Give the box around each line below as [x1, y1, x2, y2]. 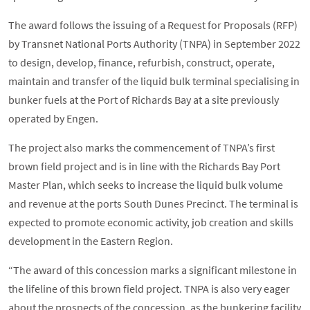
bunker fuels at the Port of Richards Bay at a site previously [8, 93, 279, 107]
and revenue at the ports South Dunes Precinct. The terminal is [8, 197, 298, 211]
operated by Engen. [8, 111, 98, 126]
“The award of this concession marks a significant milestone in [8, 263, 297, 277]
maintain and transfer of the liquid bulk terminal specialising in [8, 74, 300, 89]
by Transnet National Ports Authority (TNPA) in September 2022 [8, 37, 300, 51]
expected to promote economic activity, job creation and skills [8, 215, 293, 230]
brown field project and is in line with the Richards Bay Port [8, 159, 280, 174]
